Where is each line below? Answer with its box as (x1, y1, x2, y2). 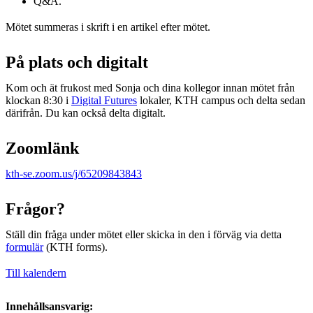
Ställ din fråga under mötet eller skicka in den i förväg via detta (6, 228, 282, 240)
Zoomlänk (6, 138, 79, 157)
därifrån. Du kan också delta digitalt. (6, 106, 166, 119)
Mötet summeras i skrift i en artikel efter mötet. (6, 20, 210, 33)
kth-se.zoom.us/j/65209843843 (6, 167, 142, 180)
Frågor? (6, 199, 65, 218)
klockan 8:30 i (6, 94, 71, 106)
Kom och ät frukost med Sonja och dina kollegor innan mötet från (6, 81, 295, 94)
